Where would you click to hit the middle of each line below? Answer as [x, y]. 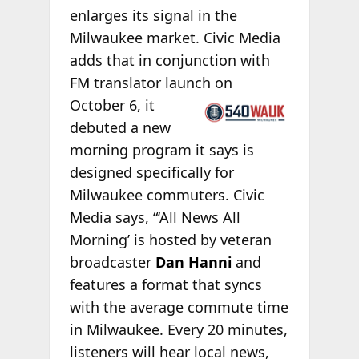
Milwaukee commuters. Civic [167, 195]
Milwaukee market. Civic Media [175, 38]
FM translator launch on [151, 83]
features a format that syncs [165, 285]
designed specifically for [151, 173]
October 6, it [112, 105]
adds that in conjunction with [169, 61]
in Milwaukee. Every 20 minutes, [178, 330]
